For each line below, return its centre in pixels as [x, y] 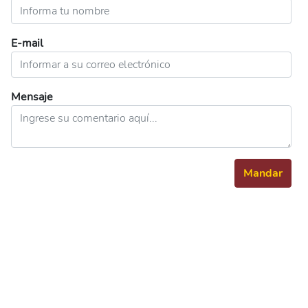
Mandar [263, 173]
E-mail [27, 43]
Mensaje [32, 97]
